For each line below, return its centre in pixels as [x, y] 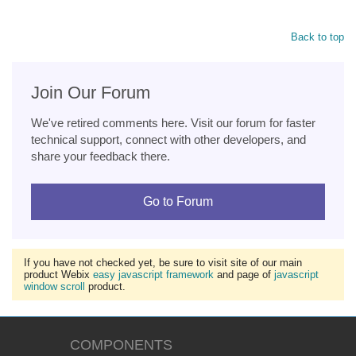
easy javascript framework [153, 274]
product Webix [58, 274]
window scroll [54, 286]
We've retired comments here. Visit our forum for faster [173, 122]
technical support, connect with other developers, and [168, 139]
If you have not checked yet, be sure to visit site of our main [163, 262]
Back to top [317, 37]
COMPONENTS [121, 344]
